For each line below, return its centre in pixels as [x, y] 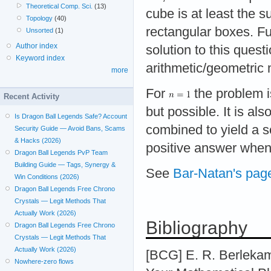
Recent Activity [31, 96]
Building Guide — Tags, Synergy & [65, 164]
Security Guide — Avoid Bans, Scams [70, 128]
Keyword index [40, 58]
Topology [40, 18]
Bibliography [197, 228]
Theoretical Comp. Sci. [60, 6]
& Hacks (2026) [38, 140]
